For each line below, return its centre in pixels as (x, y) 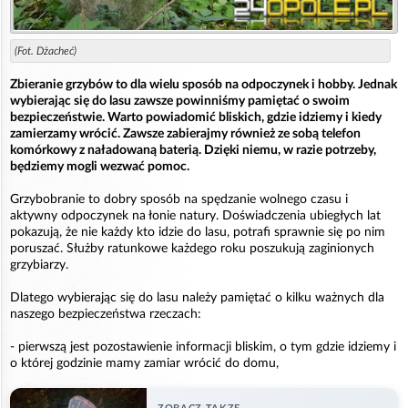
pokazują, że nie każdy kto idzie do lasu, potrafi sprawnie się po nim (198, 233)
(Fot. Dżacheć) (46, 51)
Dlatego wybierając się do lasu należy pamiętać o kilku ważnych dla (197, 298)
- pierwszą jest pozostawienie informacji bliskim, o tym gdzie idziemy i (203, 347)
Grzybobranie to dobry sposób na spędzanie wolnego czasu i (179, 200)
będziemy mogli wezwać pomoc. (100, 167)
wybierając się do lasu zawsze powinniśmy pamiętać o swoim (180, 102)
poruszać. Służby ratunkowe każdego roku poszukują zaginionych (192, 249)
